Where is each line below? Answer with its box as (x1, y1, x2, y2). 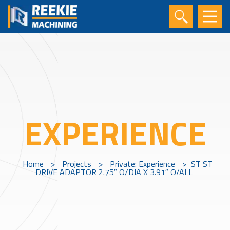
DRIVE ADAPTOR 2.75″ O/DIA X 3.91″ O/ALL (35, 166, 193, 178)
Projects (62, 158, 91, 170)
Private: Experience (110, 158, 175, 170)
